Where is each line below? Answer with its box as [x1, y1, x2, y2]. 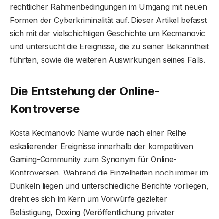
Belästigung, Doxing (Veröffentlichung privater [10, 207, 175, 217]
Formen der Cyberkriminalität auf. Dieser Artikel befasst [10, 15, 207, 25]
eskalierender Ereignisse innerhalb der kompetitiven [10, 141, 193, 151]
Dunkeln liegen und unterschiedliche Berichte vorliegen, [10, 180, 209, 191]
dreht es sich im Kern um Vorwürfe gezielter [10, 194, 167, 204]
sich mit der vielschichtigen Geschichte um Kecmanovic [10, 28, 206, 39]
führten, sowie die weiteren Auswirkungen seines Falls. [10, 55, 205, 65]
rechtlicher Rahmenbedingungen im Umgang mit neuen [10, 2, 207, 12]
